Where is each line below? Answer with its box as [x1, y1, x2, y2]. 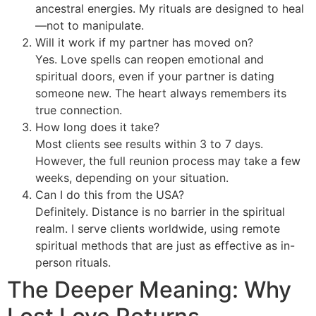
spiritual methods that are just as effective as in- [35, 238, 295, 253]
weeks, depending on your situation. [35, 170, 229, 185]
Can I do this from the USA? [35, 187, 184, 202]
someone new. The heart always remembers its [35, 85, 286, 100]
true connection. [35, 102, 122, 117]
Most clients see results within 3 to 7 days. [35, 136, 263, 151]
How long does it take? [35, 119, 159, 134]
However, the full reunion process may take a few [35, 153, 300, 168]
